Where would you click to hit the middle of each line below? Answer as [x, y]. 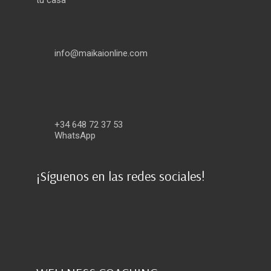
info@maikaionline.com [101, 53]
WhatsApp [75, 135]
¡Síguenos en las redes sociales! [121, 176]
